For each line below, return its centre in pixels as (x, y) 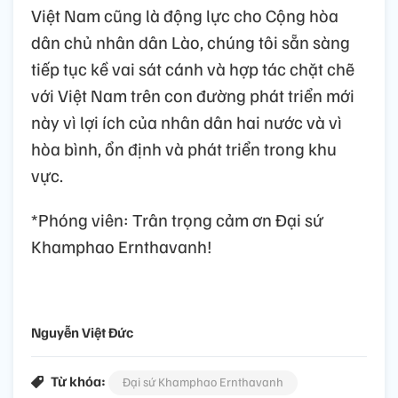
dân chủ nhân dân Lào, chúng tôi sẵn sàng (191, 42)
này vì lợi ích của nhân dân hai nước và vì (187, 122)
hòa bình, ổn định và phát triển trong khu (184, 149)
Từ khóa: (78, 382)
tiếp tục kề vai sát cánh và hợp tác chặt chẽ (193, 69)
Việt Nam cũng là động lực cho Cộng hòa (185, 16)
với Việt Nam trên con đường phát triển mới (193, 96)
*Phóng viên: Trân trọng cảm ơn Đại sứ (177, 220)
